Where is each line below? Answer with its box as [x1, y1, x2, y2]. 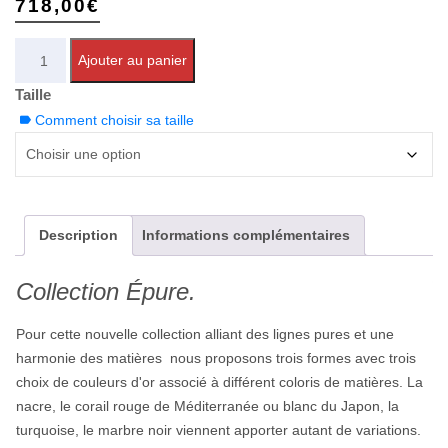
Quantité [14, 41, 74, 58]
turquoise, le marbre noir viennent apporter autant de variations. [16, 421, 421, 438]
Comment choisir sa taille [35, 112, 194, 128]
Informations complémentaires [142, 227, 350, 243]
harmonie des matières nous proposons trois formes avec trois [16, 349, 416, 366]
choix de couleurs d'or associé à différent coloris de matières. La [16, 373, 423, 390]
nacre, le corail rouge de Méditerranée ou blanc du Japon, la [16, 397, 399, 414]
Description [39, 227, 118, 243]
